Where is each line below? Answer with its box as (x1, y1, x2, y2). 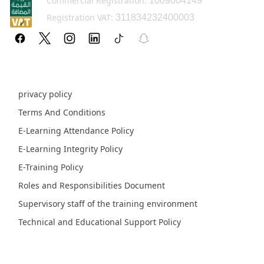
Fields (9, 238, 41, 254)
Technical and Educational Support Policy (18, 216, 181, 227)
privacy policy (18, 88, 72, 100)
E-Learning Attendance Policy (18, 124, 134, 136)
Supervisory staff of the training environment (18, 197, 197, 209)
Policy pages (9, 59, 78, 75)
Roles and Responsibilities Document (18, 179, 165, 191)
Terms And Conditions (18, 106, 105, 118)
